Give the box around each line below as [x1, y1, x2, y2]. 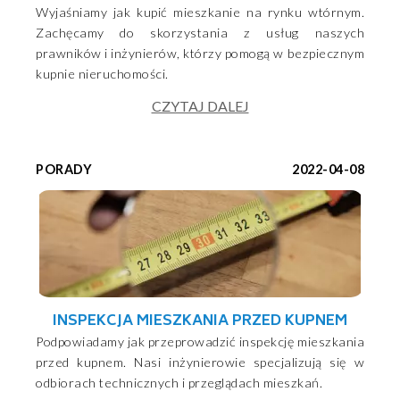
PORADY [36, 162, 92, 178]
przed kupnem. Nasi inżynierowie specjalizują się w [36, 354, 364, 371]
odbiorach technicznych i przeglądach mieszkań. [36, 375, 322, 391]
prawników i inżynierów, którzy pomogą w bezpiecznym [36, 46, 364, 62]
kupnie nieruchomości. [36, 66, 169, 82]
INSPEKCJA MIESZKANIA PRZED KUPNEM [53, 309, 347, 335]
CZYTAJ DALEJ [151, 97, 249, 115]
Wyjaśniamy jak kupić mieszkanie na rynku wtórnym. [36, 4, 364, 21]
